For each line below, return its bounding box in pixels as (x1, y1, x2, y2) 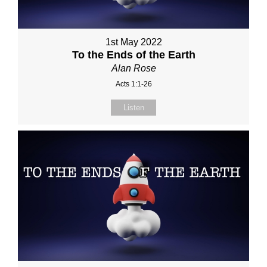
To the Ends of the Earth (72, 49, 195, 61)
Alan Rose (111, 63, 156, 74)
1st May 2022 (105, 37, 162, 48)
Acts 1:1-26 (115, 80, 152, 89)
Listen (123, 103, 144, 113)
